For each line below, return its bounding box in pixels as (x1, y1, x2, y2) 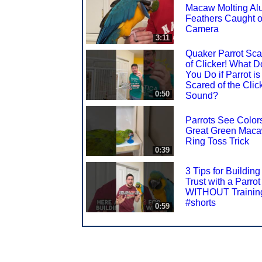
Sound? (185, 90, 218, 101)
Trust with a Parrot (185, 176, 260, 187)
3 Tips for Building (185, 166, 260, 176)
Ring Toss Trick (185, 136, 249, 146)
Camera (185, 23, 219, 34)
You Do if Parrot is (185, 69, 260, 80)
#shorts (185, 197, 216, 208)
